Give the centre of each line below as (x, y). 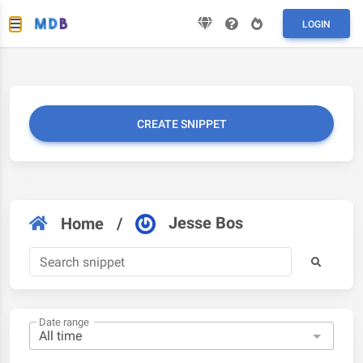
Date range (64, 322)
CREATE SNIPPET (181, 124)
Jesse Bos (206, 223)
